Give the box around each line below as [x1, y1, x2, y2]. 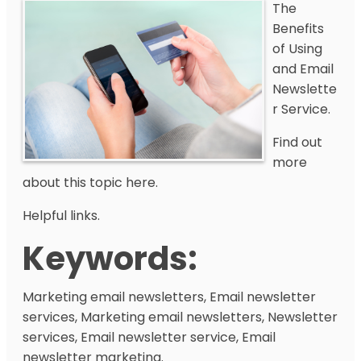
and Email [272, 60, 334, 78]
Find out [272, 133, 322, 151]
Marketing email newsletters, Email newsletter [23, 288, 316, 306]
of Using [272, 39, 322, 58]
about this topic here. [23, 173, 158, 192]
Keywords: [23, 236, 197, 281]
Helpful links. [23, 206, 100, 225]
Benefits [272, 19, 324, 38]
